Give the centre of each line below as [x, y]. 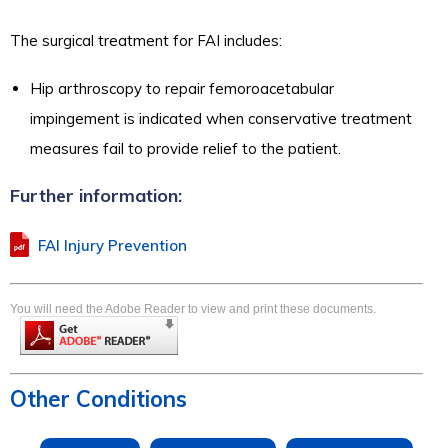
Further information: [96, 195]
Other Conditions [98, 398]
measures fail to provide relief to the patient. [185, 148]
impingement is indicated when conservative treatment [221, 118]
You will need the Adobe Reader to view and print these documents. [193, 309]
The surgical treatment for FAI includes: [146, 40]
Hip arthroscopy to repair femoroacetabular [182, 88]
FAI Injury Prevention [112, 245]
